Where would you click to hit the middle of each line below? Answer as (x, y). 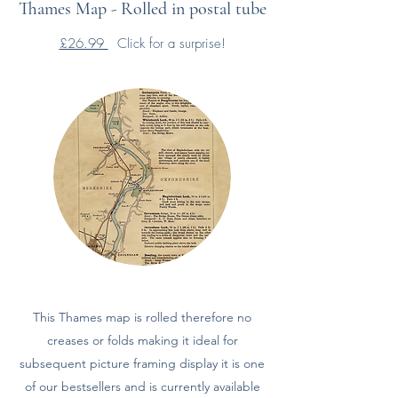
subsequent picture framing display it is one (142, 363)
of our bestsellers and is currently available (142, 386)
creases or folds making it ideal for (142, 340)
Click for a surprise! (167, 44)
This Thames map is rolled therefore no (142, 317)
